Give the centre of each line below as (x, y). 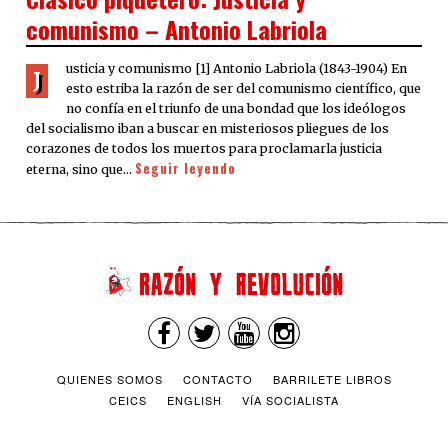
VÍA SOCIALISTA (290, 400)
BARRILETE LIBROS (332, 379)
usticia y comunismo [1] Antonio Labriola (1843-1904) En (236, 68)
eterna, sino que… (80, 169)
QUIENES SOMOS (109, 379)
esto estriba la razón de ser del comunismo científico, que (243, 88)
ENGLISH (194, 400)
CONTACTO (217, 379)
